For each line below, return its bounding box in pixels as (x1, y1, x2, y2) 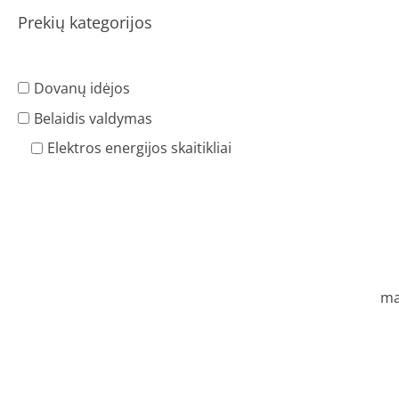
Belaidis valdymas (34, 108, 152, 128)
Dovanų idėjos (34, 77, 130, 98)
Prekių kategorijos (18, 12, 152, 34)
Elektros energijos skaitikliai (47, 138, 232, 159)
